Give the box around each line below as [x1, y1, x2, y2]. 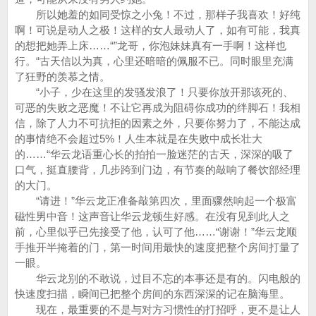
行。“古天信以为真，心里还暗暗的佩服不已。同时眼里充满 [15, 55, 293, 67]
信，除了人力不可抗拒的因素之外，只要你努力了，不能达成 [15, 117, 300, 129]
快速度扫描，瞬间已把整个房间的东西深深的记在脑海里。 [15, 288, 290, 300]
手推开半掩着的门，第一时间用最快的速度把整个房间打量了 [15, 241, 300, 253]
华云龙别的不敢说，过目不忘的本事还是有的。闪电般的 [15, 272, 300, 284]
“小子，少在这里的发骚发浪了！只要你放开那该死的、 [15, 86, 293, 98]
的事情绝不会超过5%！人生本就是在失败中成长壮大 [15, 133, 262, 145]
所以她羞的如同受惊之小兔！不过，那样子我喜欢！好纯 [15, 8, 300, 20]
